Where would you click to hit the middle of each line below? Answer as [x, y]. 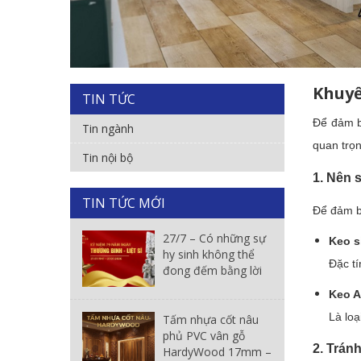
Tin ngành [108, 128]
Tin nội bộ [108, 157]
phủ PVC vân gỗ [204, 335]
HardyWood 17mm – [217, 351]
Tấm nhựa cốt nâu [211, 319]
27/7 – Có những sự [214, 238]
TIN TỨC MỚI [124, 203]
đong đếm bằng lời [212, 270]
